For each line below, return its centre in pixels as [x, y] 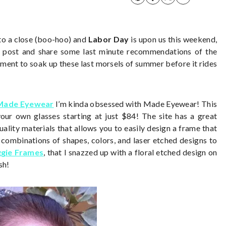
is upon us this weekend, [173, 39]
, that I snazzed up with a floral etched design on [130, 152]
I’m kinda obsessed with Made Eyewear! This [136, 104]
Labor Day [108, 39]
